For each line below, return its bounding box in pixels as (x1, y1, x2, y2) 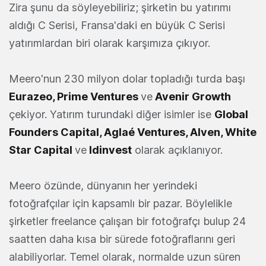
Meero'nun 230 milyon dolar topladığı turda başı (9, 72, 245, 85)
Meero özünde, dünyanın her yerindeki (9, 179, 197, 192)
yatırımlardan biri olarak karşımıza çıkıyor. (9, 37, 210, 50)
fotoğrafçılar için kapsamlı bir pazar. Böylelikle (9, 197, 232, 210)
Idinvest (87, 144, 132, 157)
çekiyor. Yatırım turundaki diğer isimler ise (9, 108, 214, 121)
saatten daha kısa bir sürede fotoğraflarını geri (9, 233, 235, 246)
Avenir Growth (153, 90, 231, 103)
